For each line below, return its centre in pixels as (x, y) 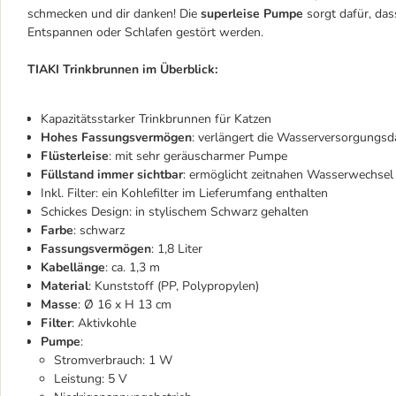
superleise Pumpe (252, 14)
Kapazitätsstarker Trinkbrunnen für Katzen (156, 119)
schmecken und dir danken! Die (114, 14)
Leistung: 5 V (91, 379)
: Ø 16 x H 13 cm (125, 305)
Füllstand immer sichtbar (112, 175)
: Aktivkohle (104, 323)
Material (65, 286)
